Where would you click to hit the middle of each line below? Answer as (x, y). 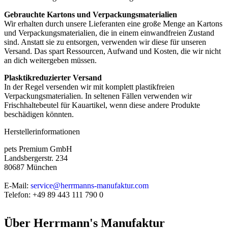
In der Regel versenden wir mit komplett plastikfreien (89, 87)
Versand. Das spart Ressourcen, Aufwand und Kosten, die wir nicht (112, 51)
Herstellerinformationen (42, 132)
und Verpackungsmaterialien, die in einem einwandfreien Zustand (109, 33)
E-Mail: (17, 186)
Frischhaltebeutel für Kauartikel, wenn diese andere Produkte (102, 105)
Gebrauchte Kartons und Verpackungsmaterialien (91, 15)
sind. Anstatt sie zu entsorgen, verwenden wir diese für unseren (105, 42)
